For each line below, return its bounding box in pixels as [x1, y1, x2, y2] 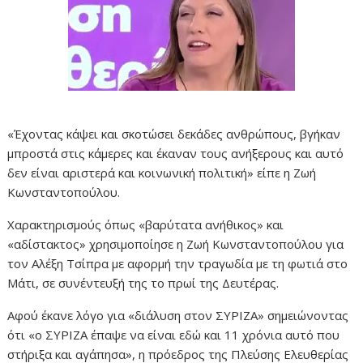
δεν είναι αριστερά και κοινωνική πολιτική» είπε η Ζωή [7, 164, 317, 181]
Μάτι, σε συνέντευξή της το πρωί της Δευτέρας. [7, 275, 280, 291]
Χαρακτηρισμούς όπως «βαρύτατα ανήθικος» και [7, 216, 284, 233]
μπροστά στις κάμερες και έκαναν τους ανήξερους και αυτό [7, 145, 344, 161]
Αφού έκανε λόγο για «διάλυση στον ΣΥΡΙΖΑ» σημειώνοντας [7, 307, 349, 323]
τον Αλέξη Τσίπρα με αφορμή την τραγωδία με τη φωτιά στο [7, 255, 348, 271]
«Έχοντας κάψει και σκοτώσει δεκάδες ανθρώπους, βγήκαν [7, 126, 341, 142]
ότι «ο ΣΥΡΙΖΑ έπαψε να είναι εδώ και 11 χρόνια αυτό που [7, 327, 340, 343]
